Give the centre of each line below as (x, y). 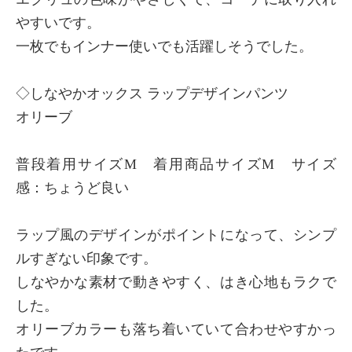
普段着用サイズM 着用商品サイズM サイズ (176, 164)
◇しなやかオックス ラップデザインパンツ (152, 93)
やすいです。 (58, 22)
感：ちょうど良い (72, 187)
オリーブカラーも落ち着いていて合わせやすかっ (176, 329)
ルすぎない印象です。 (86, 258)
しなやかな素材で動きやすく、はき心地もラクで (176, 282)
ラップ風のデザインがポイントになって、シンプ (176, 235)
